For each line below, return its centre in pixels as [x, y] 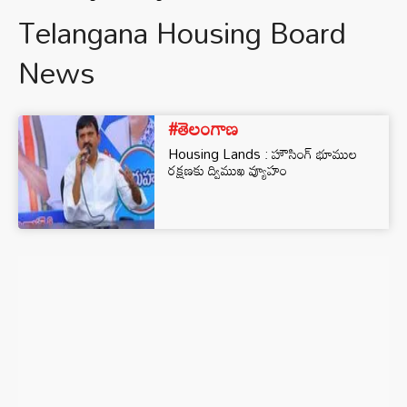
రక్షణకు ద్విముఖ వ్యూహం [228, 170]
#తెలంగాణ [203, 128]
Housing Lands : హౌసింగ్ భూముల [263, 154]
